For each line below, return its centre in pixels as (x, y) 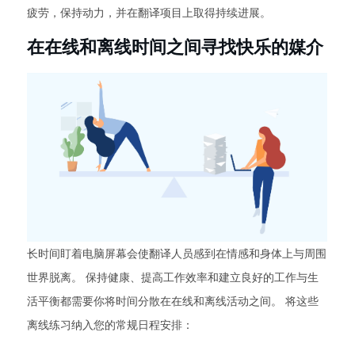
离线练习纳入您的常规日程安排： (110, 325)
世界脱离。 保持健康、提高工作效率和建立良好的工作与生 (173, 278)
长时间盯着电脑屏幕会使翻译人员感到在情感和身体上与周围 (177, 254)
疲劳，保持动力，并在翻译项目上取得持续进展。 (149, 13)
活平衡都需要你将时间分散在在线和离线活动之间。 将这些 (173, 302)
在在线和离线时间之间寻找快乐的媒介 (175, 47)
